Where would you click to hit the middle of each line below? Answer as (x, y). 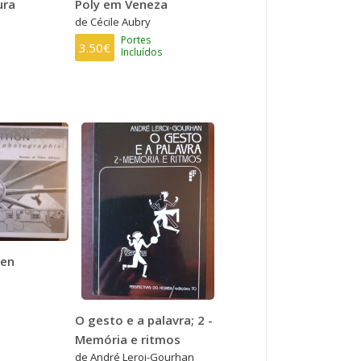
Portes (136, 39)
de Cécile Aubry (113, 21)
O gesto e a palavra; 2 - (144, 320)
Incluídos (142, 52)
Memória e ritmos (128, 339)
